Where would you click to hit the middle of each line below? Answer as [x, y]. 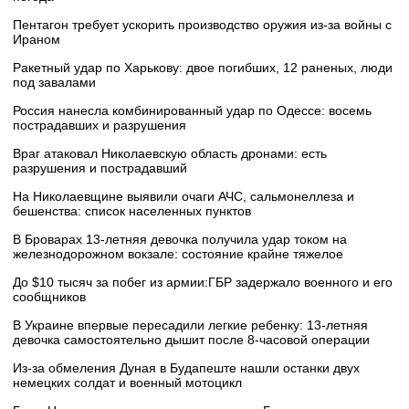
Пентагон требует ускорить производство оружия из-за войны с [202, 25]
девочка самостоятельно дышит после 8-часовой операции [191, 340]
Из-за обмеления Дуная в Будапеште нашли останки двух [186, 368]
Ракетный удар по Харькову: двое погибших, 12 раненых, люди [203, 68]
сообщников [49, 297]
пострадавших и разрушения [100, 126]
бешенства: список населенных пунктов [132, 211]
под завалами [54, 83]
